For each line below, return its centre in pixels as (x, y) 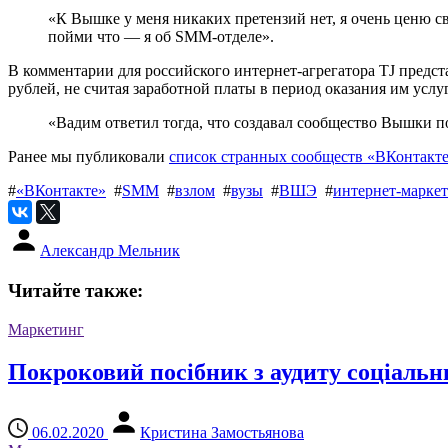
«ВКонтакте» (61, 191)
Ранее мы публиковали (88, 157)
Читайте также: (75, 291)
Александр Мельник (110, 251)
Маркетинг (46, 330)
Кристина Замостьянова (222, 432)
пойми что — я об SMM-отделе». (161, 37)
